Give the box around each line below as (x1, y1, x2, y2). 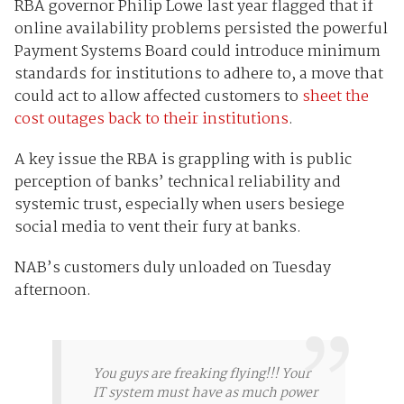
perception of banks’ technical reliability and (14, 170, 341, 195)
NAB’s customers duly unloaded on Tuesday (14, 255, 331, 280)
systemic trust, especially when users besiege (14, 192, 344, 217)
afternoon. (14, 278, 91, 303)
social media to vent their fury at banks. (14, 215, 301, 240)
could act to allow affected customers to (14, 84, 302, 109)
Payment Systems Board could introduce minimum (14, 39, 381, 64)
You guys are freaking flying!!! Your (92, 363, 310, 385)
